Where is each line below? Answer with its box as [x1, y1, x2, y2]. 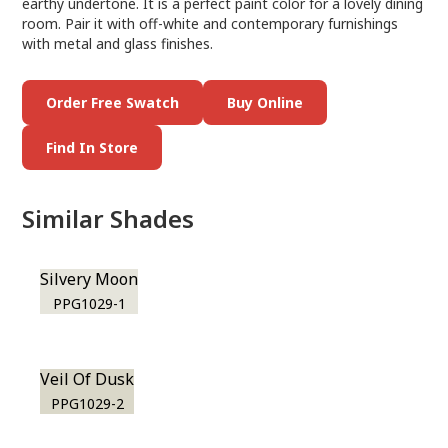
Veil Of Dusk [40, 368, 135, 390]
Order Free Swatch [46, 93, 180, 112]
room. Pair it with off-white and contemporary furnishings [22, 14, 399, 33]
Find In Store [46, 138, 139, 157]
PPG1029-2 [50, 394, 124, 413]
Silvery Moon [40, 268, 139, 290]
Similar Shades [22, 202, 195, 235]
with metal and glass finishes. [22, 34, 214, 53]
